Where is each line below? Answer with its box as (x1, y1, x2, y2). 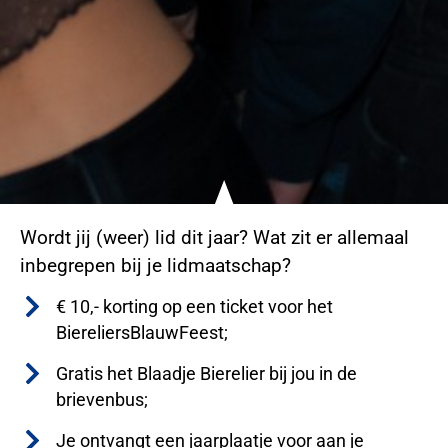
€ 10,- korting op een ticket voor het (56, 297, 334, 318)
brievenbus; (56, 390, 149, 411)
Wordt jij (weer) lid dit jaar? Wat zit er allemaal (20, 226, 409, 250)
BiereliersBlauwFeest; (56, 323, 229, 344)
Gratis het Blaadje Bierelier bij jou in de (56, 364, 358, 385)
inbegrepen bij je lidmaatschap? (20, 254, 291, 278)
